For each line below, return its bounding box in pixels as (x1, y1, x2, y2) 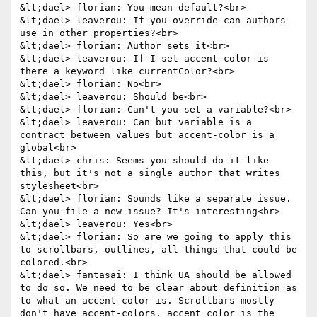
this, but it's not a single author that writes (20, 168, 280, 179)
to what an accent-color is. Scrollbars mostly (20, 295, 275, 306)
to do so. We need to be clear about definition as (20, 282, 297, 294)
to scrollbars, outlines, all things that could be (20, 244, 297, 255)
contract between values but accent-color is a (20, 129, 275, 141)
